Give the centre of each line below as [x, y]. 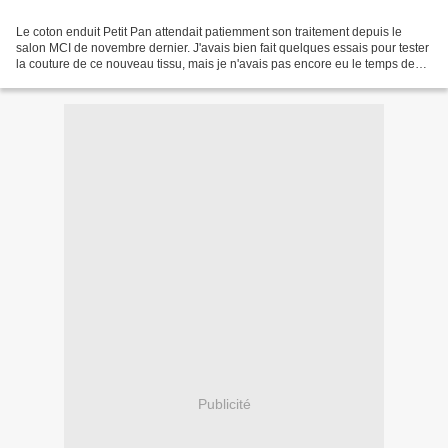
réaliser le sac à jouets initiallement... [116, 80]
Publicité [224, 403]
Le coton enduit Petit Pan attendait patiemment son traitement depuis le [209, 32]
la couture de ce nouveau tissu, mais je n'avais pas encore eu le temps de [215, 64]
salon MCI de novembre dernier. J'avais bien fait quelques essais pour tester [222, 48]
